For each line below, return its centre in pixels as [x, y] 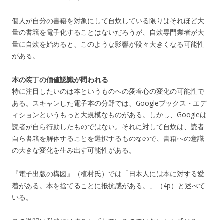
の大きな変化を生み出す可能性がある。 [74, 150]
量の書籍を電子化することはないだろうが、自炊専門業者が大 [108, 32]
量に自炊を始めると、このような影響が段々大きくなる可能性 [108, 44]
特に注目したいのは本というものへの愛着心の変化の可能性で [108, 91]
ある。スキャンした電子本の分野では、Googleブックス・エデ [109, 103]
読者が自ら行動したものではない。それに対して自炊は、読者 [108, 126]
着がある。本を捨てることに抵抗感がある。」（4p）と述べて [109, 185]
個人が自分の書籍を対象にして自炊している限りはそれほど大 [108, 20]
